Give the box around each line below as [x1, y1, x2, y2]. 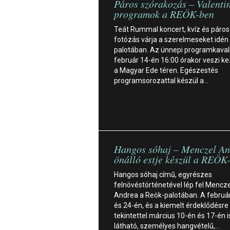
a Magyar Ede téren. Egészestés [114, 66, 218, 74]
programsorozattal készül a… [114, 76, 208, 85]
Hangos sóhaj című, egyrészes [114, 170, 212, 179]
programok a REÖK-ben [114, 7, 214, 21]
